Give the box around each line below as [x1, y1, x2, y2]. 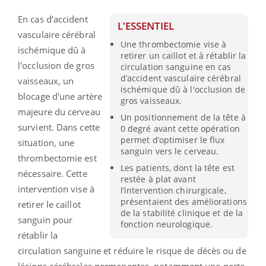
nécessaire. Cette [18, 167, 87, 179]
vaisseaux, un [18, 74, 74, 87]
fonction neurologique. [120, 218, 213, 230]
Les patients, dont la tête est [120, 162, 235, 174]
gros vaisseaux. [120, 94, 182, 106]
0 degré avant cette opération [120, 123, 240, 135]
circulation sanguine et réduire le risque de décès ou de [18, 244, 246, 256]
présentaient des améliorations [120, 196, 247, 208]
